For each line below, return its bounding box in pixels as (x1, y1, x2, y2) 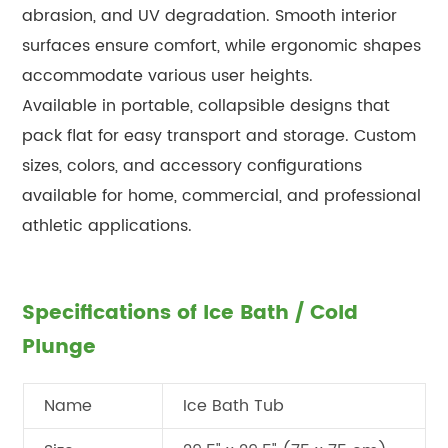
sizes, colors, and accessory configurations (22, 152, 363, 179)
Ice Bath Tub (182, 392, 284, 419)
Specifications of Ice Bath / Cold (22, 296, 359, 330)
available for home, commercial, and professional (22, 182, 422, 209)
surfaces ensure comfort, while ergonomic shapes (22, 32, 422, 59)
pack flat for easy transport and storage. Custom (22, 122, 417, 149)
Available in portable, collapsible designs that (22, 92, 391, 119)
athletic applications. (22, 212, 193, 239)
